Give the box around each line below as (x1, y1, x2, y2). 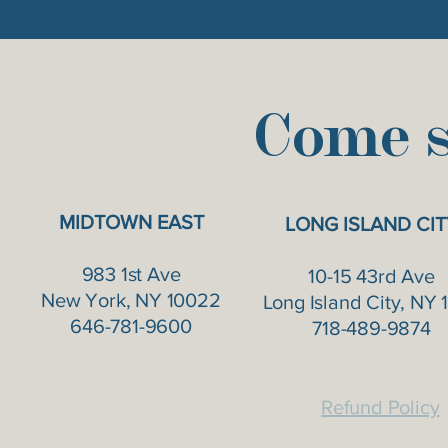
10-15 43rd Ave (308, 265, 435, 287)
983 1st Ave (81, 263, 181, 285)
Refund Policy (321, 396, 440, 418)
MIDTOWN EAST (58, 211, 204, 233)
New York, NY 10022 (41, 289, 221, 311)
